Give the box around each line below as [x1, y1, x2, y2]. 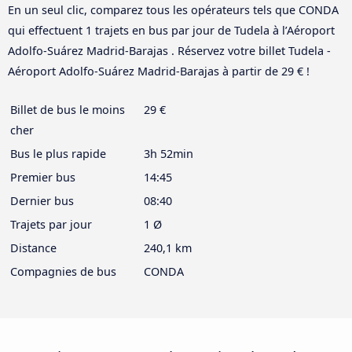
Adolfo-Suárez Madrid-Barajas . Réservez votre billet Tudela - [8, 43, 331, 59]
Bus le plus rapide [10, 146, 106, 162]
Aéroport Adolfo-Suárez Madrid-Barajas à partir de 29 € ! [8, 64, 310, 79]
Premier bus [10, 170, 75, 185]
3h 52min [144, 146, 193, 162]
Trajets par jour [10, 217, 92, 233]
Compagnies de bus [10, 264, 116, 280]
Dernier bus [10, 193, 74, 209]
